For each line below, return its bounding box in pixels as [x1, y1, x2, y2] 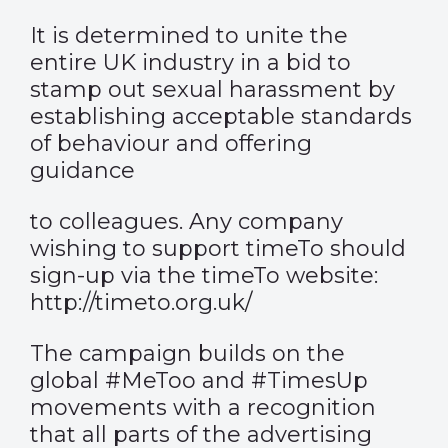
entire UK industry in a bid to [30, 49, 351, 76]
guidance [30, 157, 135, 184]
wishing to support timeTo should [30, 235, 406, 262]
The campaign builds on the [30, 340, 345, 367]
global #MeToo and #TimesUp [30, 367, 368, 394]
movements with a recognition [30, 394, 376, 421]
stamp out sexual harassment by [30, 76, 395, 103]
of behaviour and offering [30, 130, 312, 157]
